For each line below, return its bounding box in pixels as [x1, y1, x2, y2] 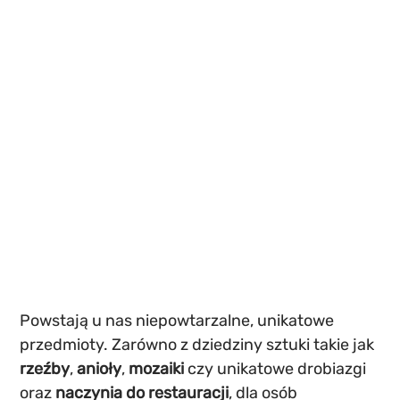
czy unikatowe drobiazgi [184, 358, 371, 379]
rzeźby [20, 358, 71, 379]
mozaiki [129, 358, 185, 379]
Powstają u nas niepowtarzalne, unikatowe [20, 310, 338, 330]
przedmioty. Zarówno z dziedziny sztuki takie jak [20, 334, 379, 354]
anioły [77, 358, 122, 379]
